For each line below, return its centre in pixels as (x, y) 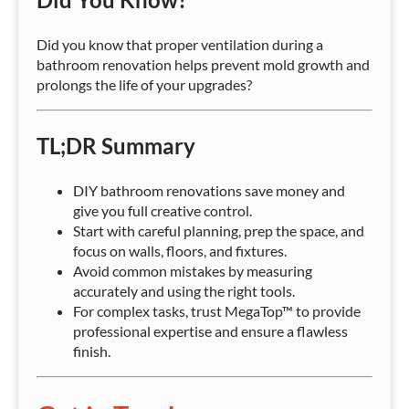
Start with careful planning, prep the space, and (219, 231)
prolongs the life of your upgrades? (144, 85)
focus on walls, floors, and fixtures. (180, 251)
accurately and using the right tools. (184, 291)
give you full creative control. (163, 211)
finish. (92, 351)
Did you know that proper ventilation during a (180, 45)
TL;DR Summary (116, 146)
